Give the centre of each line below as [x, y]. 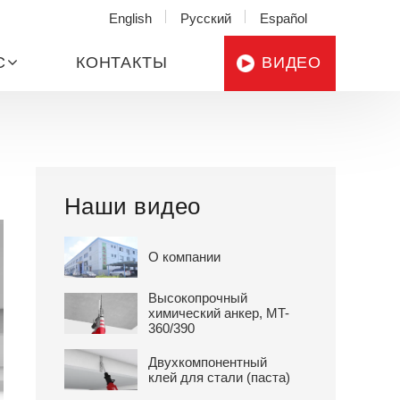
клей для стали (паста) [220, 377]
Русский [206, 18]
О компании [185, 257]
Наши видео [133, 206]
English [130, 18]
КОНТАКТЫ [122, 63]
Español [283, 18]
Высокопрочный [198, 298]
